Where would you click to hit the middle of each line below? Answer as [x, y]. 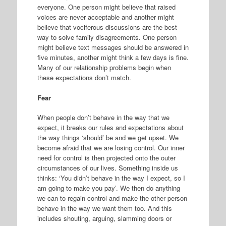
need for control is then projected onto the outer [106, 158]
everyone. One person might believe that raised [106, 7]
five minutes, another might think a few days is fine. [113, 58]
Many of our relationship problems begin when [104, 68]
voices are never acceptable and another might [105, 17]
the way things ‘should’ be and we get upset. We [108, 138]
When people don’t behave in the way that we [103, 118]
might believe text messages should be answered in [113, 47]
